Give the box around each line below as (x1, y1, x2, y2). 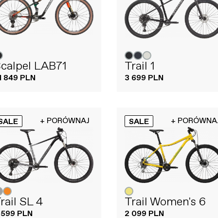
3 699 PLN (125, 73, 163, 84)
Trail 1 (125, 58, 155, 74)
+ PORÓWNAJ (40, 116, 90, 127)
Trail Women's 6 (125, 194, 206, 210)
